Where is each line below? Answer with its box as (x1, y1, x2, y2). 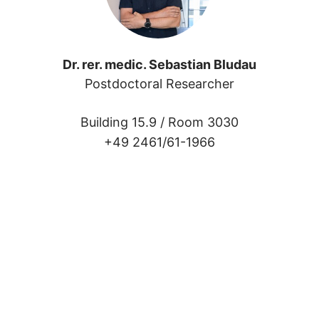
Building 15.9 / (80, 115, 168, 130)
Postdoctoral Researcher (84, 76, 234, 92)
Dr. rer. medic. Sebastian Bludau (62, 57, 256, 73)
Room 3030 (167, 115, 239, 130)
